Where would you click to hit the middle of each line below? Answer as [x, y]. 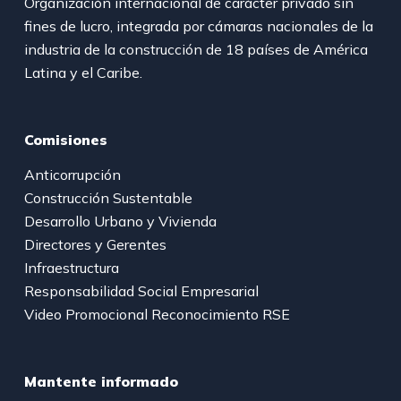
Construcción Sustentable [108, 198]
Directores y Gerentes [95, 245]
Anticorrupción [72, 175]
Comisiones [65, 139]
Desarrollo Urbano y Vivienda [120, 222]
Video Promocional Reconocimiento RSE [157, 315]
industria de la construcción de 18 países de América [196, 49]
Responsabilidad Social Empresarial [141, 291]
